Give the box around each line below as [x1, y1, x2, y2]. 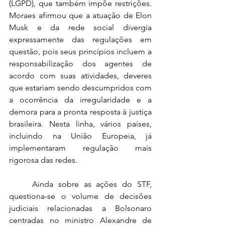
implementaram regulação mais [9, 143, 152, 153]
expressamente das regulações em [9, 35, 152, 44]
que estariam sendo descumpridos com [9, 83, 152, 92]
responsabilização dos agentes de [9, 59, 152, 68]
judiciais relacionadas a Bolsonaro [9, 203, 152, 213]
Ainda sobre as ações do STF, [9, 179, 32, 189]
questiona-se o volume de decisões [9, 191, 152, 201]
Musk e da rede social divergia [9, 23, 152, 32]
